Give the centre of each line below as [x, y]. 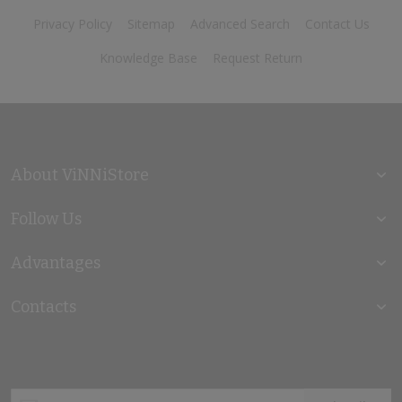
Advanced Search [240, 24]
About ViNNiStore [80, 175]
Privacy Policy [72, 24]
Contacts [44, 307]
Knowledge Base [148, 58]
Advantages [56, 263]
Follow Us [46, 219]
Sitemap [151, 24]
